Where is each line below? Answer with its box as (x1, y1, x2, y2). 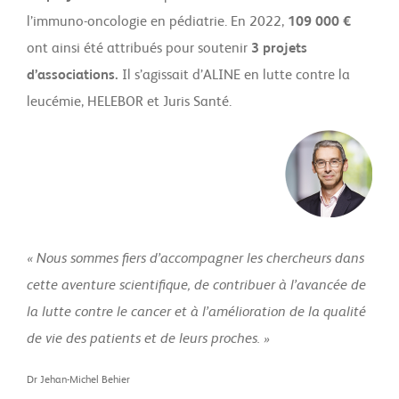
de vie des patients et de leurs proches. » (27, 332, 270, 346)
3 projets (251, 42, 307, 56)
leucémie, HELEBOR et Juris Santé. (27, 95, 232, 110)
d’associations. (27, 69, 122, 83)
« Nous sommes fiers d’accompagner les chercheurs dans (27, 252, 364, 266)
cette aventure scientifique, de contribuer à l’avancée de (27, 279, 366, 293)
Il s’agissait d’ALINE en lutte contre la (122, 69, 350, 83)
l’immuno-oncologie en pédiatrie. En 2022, (27, 15, 288, 29)
